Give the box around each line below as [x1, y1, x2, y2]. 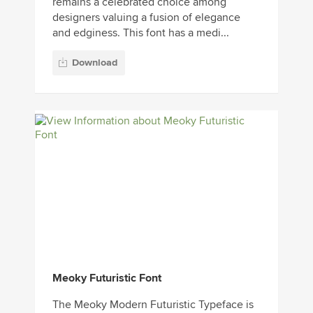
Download [72, 57, 117, 69]
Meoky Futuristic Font [52, 271, 161, 286]
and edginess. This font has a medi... [52, 26, 229, 40]
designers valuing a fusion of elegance [52, 10, 240, 24]
